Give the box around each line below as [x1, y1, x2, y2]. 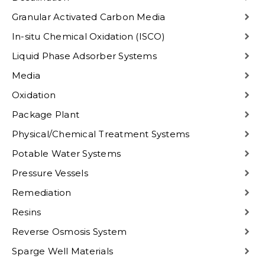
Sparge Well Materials [12, 245, 114, 257]
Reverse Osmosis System [12, 226, 127, 237]
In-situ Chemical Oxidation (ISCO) [12, 31, 165, 42]
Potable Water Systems [12, 148, 121, 159]
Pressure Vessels [12, 167, 88, 179]
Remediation [12, 187, 72, 198]
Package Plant [12, 109, 80, 120]
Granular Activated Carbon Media [12, 11, 166, 22]
